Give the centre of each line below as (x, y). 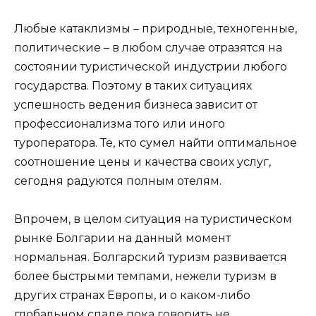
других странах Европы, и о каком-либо (132, 296)
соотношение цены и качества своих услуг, (142, 162)
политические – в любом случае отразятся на (148, 47)
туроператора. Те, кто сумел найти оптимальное (156, 142)
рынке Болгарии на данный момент (122, 238)
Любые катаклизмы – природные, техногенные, (156, 28)
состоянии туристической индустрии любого (151, 66)
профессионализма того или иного (120, 123)
